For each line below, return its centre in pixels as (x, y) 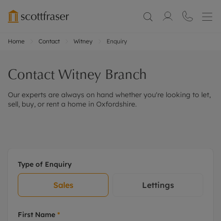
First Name (37, 215)
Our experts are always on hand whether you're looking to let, (109, 95)
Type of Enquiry (45, 164)
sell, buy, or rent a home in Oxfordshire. (72, 104)
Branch (124, 74)
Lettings (158, 185)
